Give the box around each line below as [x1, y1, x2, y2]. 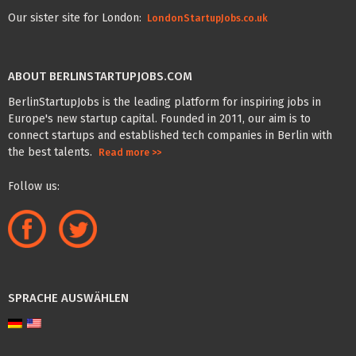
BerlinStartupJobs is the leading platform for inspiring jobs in [8, 95, 321, 109]
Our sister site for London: [8, 10, 145, 25]
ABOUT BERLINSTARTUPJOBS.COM [8, 69, 192, 84]
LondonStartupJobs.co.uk [145, 12, 268, 24]
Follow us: [8, 179, 60, 193]
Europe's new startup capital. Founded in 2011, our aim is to [8, 111, 311, 126]
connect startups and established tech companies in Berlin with [8, 128, 332, 142]
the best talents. [8, 145, 99, 159]
